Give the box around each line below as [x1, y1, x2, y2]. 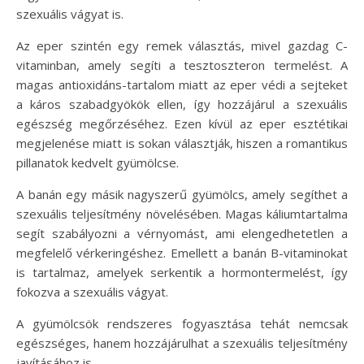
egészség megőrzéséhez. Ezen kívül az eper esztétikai [16, 115, 348, 132]
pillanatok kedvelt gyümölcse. [16, 154, 179, 171]
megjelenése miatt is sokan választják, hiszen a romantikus [16, 134, 348, 151]
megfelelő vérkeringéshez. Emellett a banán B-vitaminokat [16, 244, 348, 261]
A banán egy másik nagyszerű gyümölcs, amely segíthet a [16, 185, 348, 202]
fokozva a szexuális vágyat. [16, 283, 168, 300]
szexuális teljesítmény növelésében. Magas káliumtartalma [16, 205, 348, 222]
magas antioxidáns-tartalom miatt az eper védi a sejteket [16, 76, 348, 93]
